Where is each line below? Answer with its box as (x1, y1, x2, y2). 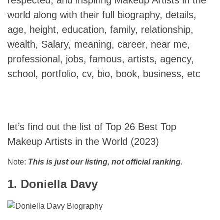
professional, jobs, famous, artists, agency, (7, 53, 194, 64)
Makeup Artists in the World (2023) (7, 136, 159, 147)
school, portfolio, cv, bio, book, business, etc (7, 68, 200, 79)
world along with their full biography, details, (7, 9, 196, 20)
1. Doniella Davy (7, 177, 98, 191)
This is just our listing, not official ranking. (28, 157, 183, 166)
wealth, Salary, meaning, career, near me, (7, 38, 190, 50)
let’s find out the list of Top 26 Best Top (7, 121, 176, 132)
